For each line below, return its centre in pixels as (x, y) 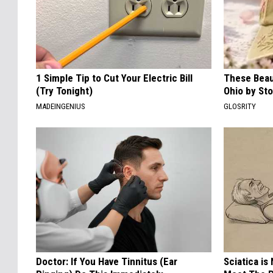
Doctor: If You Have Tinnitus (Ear (107, 261)
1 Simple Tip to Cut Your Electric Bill (114, 78)
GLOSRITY (240, 106)
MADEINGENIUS (61, 106)
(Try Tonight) (64, 90)
